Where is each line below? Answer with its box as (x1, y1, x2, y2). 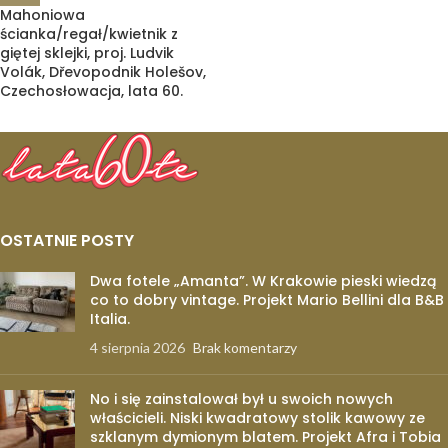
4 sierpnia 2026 (90, 339, 185, 356)
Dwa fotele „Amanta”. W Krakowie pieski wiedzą (90, 271, 436, 291)
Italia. (90, 309, 130, 329)
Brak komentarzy (193, 339, 297, 356)
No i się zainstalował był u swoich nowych (90, 389, 393, 409)
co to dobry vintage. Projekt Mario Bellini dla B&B (90, 290, 444, 310)
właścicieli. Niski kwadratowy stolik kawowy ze (90, 408, 425, 428)
